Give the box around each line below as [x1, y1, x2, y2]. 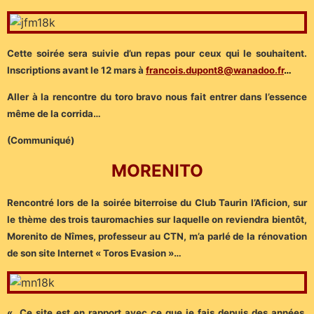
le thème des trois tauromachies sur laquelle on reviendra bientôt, [7, 214, 307, 226]
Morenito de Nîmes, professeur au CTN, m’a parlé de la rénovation [7, 231, 307, 243]
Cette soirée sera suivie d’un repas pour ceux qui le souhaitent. [7, 47, 307, 59]
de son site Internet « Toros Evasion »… [7, 247, 182, 259]
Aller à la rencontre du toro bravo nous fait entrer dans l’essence [7, 91, 307, 103]
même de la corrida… [7, 108, 101, 120]
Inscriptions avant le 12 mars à [7, 64, 146, 76]
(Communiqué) [7, 135, 74, 146]
